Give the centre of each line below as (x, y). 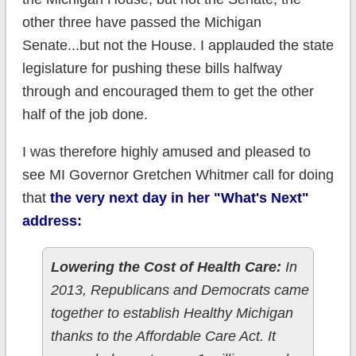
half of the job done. (85, 115)
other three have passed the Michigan (141, 23)
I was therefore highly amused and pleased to (166, 152)
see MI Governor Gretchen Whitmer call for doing (178, 175)
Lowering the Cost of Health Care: (166, 267)
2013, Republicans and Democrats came (180, 290)
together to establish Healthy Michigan (172, 313)
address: (52, 221)
